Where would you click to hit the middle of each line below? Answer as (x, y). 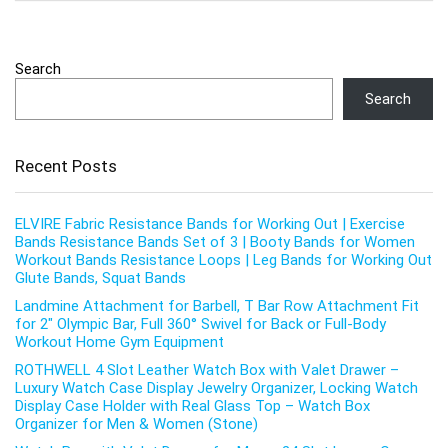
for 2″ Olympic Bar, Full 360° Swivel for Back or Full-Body (200, 324)
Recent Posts (66, 166)
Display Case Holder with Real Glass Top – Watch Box (192, 406)
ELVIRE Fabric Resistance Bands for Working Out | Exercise (210, 224)
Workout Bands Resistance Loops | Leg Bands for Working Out (223, 260)
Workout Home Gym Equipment (119, 342)
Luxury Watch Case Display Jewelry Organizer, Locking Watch (216, 388)
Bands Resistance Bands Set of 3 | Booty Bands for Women (215, 242)
